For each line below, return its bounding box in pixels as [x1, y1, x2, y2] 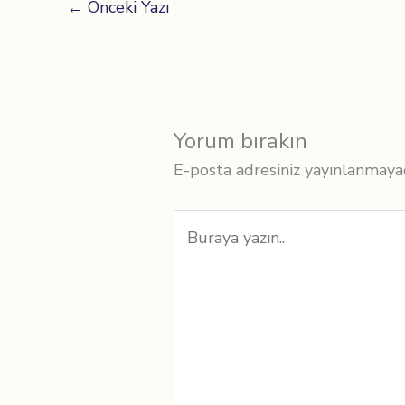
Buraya [173, 212, 225, 235]
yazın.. [173, 242, 215, 265]
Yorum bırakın [174, 127, 308, 157]
